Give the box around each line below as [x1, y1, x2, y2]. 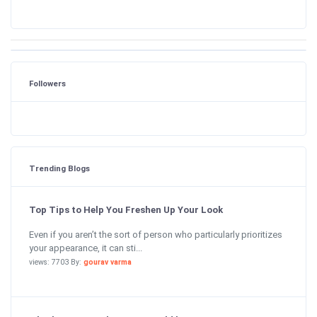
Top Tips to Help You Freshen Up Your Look [29, 204, 223, 215]
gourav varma [83, 257, 132, 267]
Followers [29, 79, 66, 88]
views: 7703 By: [29, 257, 83, 267]
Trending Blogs [29, 163, 90, 173]
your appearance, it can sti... [29, 242, 142, 253]
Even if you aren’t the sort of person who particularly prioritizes [29, 229, 282, 240]
